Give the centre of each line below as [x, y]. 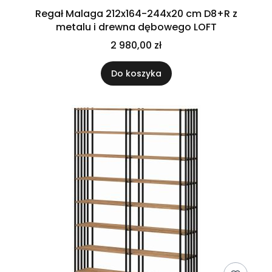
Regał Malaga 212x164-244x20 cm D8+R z [136, 14]
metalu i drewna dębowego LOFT [136, 27]
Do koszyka [136, 73]
